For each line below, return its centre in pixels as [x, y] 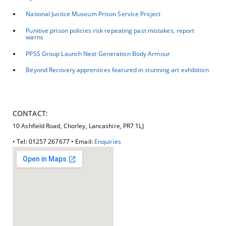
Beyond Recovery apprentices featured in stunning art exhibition [117, 70]
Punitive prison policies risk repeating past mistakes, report [110, 30]
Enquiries [107, 142]
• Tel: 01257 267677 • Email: [53, 142]
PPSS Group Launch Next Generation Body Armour [98, 53]
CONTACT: [30, 113]
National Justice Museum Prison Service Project [93, 14]
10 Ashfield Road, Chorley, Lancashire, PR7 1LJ [78, 126]
